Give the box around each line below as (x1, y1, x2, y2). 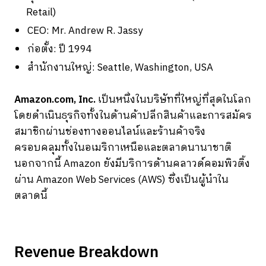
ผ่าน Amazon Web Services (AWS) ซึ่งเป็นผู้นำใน (14, 171, 229, 188)
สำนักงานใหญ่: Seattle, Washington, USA (27, 59, 213, 76)
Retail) (26, 4, 56, 21)
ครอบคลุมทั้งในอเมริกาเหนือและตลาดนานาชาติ (14, 139, 232, 156)
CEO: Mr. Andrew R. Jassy (27, 22, 142, 39)
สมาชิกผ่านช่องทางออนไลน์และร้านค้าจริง (14, 123, 205, 140)
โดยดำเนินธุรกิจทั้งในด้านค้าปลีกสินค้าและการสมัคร (14, 107, 252, 124)
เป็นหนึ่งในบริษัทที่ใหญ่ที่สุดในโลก (96, 91, 251, 108)
